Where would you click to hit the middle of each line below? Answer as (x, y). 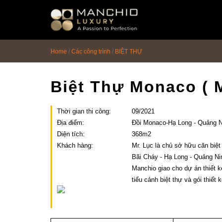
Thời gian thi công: (84, 111)
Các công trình (91, 52)
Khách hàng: (75, 145)
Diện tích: (71, 134)
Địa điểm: (71, 123)
